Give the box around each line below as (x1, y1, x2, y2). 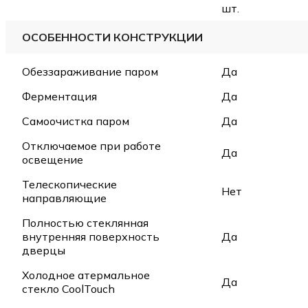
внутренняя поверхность (22, 229, 159, 243)
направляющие (22, 190, 107, 205)
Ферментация (22, 89, 97, 103)
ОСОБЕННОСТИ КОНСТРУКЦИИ (22, 30, 203, 44)
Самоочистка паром (22, 113, 129, 128)
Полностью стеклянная (22, 215, 148, 230)
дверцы (22, 243, 65, 257)
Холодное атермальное (22, 267, 150, 282)
